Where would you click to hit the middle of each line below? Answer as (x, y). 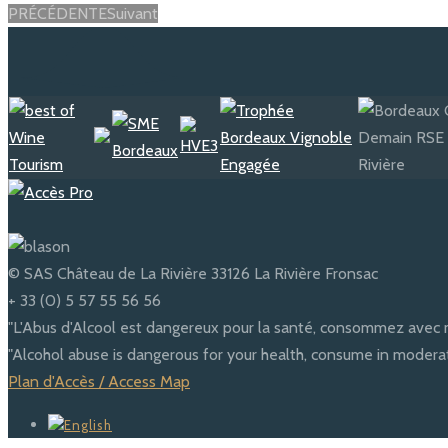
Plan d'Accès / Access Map (99, 382)
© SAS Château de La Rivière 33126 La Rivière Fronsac (193, 274)
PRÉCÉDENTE (57, 14)
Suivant (132, 14)
